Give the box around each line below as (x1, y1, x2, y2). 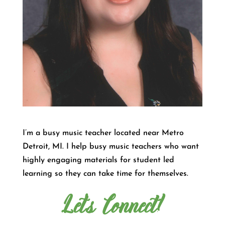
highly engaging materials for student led (22, 156, 174, 165)
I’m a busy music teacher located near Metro (22, 129, 184, 138)
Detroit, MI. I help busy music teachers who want (22, 143, 199, 151)
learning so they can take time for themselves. (22, 170, 188, 178)
